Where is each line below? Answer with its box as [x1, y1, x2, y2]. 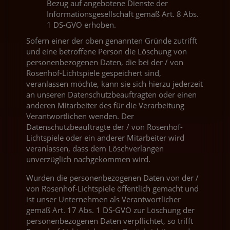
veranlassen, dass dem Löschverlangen [26, 143, 164, 154]
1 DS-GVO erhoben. [47, 19, 116, 30]
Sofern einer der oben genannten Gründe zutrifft [26, 35, 197, 46]
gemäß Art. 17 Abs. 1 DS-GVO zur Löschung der [26, 204, 195, 215]
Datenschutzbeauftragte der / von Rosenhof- [26, 121, 183, 132]
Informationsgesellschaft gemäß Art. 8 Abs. [47, 8, 199, 19]
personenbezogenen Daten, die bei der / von [26, 56, 183, 67]
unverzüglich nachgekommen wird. [26, 154, 150, 164]
